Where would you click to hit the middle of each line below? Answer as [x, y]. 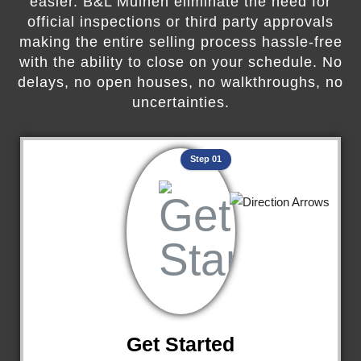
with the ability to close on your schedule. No [180, 62]
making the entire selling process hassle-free [180, 42]
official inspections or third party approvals [180, 22]
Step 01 [205, 159]
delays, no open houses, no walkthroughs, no [180, 83]
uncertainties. [180, 103]
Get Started [180, 344]
